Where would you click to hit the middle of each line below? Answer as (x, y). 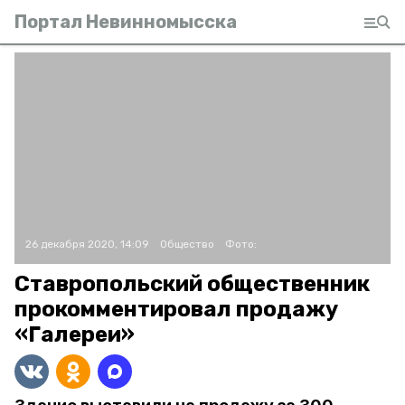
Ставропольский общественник (192, 284)
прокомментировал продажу (176, 309)
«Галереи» (75, 334)
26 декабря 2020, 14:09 (87, 244)
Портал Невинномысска (126, 22)
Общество (187, 244)
